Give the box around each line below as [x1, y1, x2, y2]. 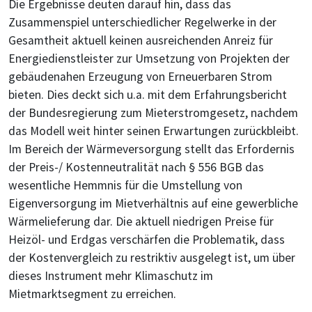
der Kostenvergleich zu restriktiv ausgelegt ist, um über [8, 249, 295, 265]
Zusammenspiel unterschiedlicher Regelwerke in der [8, 14, 276, 30]
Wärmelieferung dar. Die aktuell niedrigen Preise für [8, 213, 274, 229]
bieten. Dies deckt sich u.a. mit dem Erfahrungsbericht [8, 86, 287, 102]
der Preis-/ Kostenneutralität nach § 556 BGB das [8, 159, 264, 175]
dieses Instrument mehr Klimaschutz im [8, 267, 213, 283]
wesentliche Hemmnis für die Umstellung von [8, 177, 242, 193]
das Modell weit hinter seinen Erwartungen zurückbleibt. [8, 123, 299, 139]
